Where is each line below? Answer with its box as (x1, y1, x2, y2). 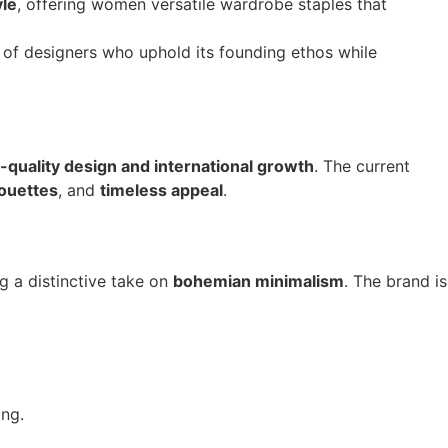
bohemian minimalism (173, 270, 344, 291)
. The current (314, 156, 410, 177)
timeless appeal (100, 180, 223, 201)
